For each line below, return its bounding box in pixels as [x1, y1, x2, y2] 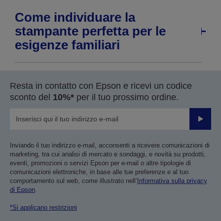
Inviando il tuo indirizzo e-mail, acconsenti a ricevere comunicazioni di [10, 142, 210, 149]
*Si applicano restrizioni [10, 204, 77, 212]
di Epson [10, 186, 35, 194]
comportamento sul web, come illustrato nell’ [10, 177, 137, 185]
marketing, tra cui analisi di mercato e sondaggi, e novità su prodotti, [10, 150, 206, 158]
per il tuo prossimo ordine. [74, 92, 179, 103]
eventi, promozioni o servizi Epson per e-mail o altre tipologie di [10, 159, 191, 167]
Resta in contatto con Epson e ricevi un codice [10, 81, 192, 91]
